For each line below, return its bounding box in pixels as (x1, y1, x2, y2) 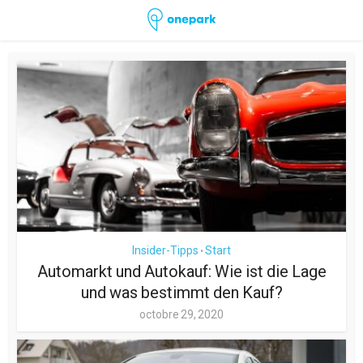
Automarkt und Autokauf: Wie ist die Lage (36, 261, 327, 281)
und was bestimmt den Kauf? (80, 282, 283, 302)
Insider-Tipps (132, 243, 199, 257)
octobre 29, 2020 (139, 307, 224, 321)
